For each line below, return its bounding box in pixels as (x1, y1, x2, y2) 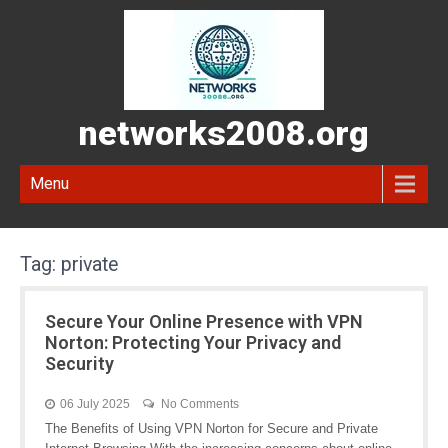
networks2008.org (79, 113, 369, 153)
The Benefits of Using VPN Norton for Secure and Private (45, 421, 378, 436)
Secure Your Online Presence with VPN (45, 311, 363, 332)
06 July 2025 (60, 397, 130, 411)
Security (45, 353, 114, 374)
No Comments (161, 397, 239, 411)
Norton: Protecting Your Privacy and (45, 332, 341, 353)
